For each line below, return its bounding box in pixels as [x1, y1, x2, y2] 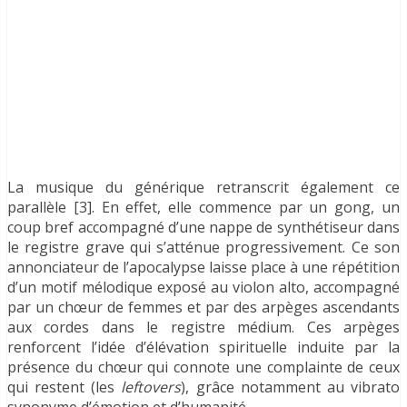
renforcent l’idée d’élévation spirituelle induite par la [7, 336, 400, 357]
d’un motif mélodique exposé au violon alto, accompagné [7, 276, 400, 297]
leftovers [121, 376, 182, 397]
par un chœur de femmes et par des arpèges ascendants [7, 296, 400, 317]
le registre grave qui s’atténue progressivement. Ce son [7, 236, 400, 257]
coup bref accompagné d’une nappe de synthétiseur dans [7, 216, 400, 237]
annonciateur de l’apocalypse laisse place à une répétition [7, 256, 400, 277]
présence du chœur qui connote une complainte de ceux [7, 356, 400, 377]
